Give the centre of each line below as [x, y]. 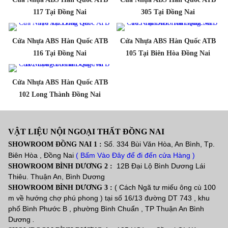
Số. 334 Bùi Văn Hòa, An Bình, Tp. [160, 144]
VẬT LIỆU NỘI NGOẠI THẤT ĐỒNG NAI [87, 131]
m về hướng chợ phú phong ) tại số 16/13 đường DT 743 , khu [109, 198]
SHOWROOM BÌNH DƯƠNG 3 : [62, 187]
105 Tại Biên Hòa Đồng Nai [168, 53]
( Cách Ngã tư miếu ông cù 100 [165, 187]
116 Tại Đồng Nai [60, 53]
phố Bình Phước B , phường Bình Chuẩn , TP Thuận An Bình [106, 208]
